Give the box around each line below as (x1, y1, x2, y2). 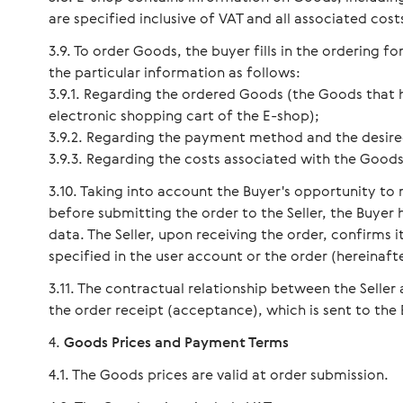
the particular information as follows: (49, 62, 300, 82)
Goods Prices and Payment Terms (64, 332, 289, 352)
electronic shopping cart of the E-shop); (49, 105, 319, 125)
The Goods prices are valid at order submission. (72, 364, 389, 384)
